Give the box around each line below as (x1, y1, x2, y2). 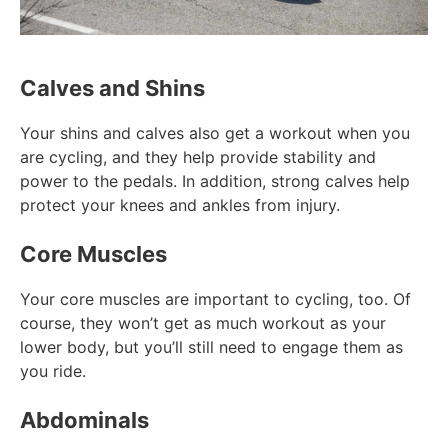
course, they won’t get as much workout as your (20, 313, 386, 334)
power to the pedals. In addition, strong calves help (20, 171, 410, 192)
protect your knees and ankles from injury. (20, 195, 345, 216)
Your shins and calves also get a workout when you (20, 123, 410, 144)
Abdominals (20, 407, 149, 434)
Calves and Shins (20, 75, 205, 102)
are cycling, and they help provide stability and (20, 147, 376, 168)
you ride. (20, 361, 91, 382)
